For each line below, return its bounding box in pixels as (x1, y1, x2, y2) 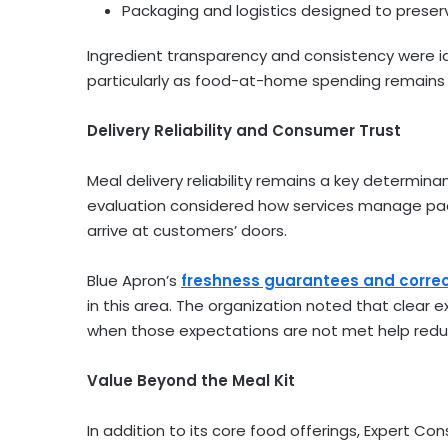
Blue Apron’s (87, 270, 181, 292)
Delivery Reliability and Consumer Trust (87, 120, 401, 142)
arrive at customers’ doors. (87, 220, 287, 242)
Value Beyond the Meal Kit (87, 370, 295, 392)
